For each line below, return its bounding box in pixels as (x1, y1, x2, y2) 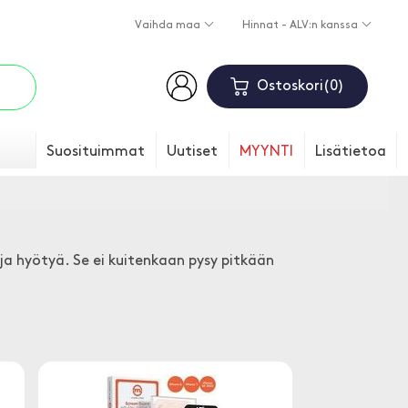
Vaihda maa (134, 20, 203, 32)
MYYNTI (240, 145, 293, 159)
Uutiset (167, 145, 218, 159)
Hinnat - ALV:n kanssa (241, 20, 361, 32)
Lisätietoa (315, 145, 386, 159)
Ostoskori (256, 79, 323, 94)
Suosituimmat (46, 145, 145, 159)
